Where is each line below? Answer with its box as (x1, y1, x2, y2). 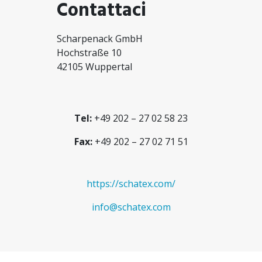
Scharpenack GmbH (57, 32, 143, 45)
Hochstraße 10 (57, 46, 122, 59)
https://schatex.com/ (87, 177, 175, 190)
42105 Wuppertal (57, 60, 132, 73)
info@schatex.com (91, 200, 171, 213)
